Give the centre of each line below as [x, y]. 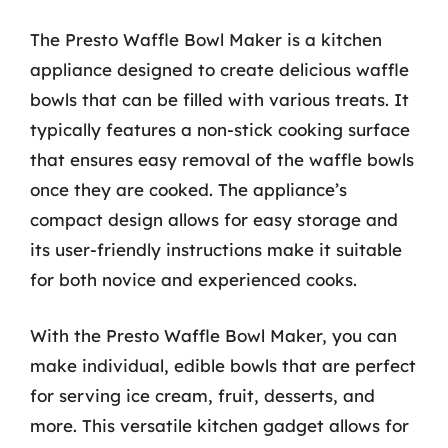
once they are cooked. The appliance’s [188, 189]
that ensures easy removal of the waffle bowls [222, 159]
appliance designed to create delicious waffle [219, 69]
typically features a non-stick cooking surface [220, 129]
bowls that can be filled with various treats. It [219, 99]
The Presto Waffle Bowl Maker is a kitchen [206, 39]
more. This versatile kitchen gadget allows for [219, 425]
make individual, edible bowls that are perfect [223, 365]
